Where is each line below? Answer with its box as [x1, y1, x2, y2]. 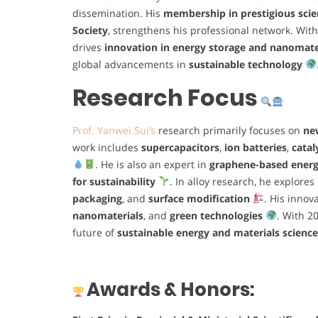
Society [72, 23, 108, 37]
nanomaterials [72, 208, 143, 222]
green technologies [170, 208, 263, 222]
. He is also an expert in [94, 157, 209, 171]
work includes [72, 140, 141, 154]
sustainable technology [189, 57, 302, 71]
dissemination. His [72, 6, 163, 20]
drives [72, 40, 104, 54]
